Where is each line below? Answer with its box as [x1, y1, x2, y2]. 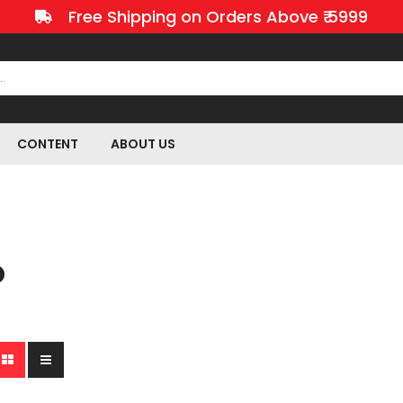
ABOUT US [111, 135, 175, 153]
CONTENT [17, 135, 78, 153]
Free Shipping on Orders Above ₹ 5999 [68, 5, 369, 28]
